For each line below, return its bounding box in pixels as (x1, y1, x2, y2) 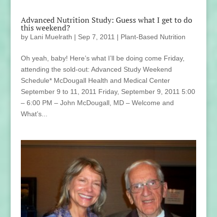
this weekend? (20, 22, 70, 33)
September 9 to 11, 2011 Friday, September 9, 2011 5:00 (20, 88, 195, 95)
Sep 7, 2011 (77, 33, 115, 41)
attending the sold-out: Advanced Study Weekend (20, 65, 172, 73)
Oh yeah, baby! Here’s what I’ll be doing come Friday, (20, 54, 185, 62)
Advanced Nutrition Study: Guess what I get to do (20, 15, 192, 25)
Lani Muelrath (30, 33, 72, 41)
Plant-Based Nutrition (120, 33, 186, 41)
